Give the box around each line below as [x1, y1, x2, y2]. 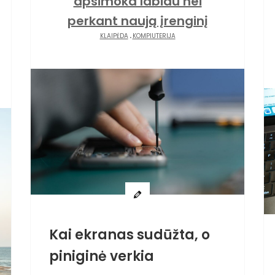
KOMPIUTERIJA [132, 31, 176, 41]
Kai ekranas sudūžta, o [49, 225, 210, 244]
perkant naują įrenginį [67, 12, 208, 29]
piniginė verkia [49, 246, 154, 266]
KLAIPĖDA [99, 31, 128, 41]
